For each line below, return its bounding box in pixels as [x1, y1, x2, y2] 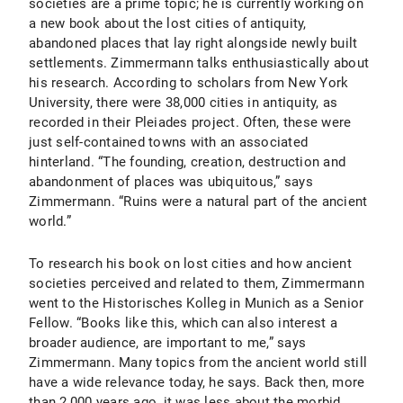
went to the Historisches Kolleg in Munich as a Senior [29, 295, 364, 311]
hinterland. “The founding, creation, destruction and [29, 154, 345, 170]
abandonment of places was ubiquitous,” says [29, 174, 313, 190]
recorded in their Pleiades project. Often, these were [29, 114, 352, 130]
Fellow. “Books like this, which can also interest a [29, 315, 337, 331]
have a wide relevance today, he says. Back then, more [29, 374, 365, 390]
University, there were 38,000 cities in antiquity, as [29, 94, 338, 111]
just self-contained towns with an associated [29, 134, 308, 150]
